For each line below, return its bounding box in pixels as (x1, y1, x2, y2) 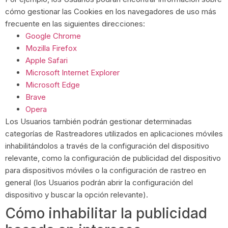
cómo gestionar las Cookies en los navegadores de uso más (5, 6, 216, 16)
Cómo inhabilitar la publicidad (5, 204, 207, 222)
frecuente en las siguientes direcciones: (5, 18, 145, 28)
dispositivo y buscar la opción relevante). (5, 189, 148, 199)
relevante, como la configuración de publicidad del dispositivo (5, 153, 221, 163)
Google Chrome (25, 31, 81, 41)
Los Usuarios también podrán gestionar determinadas (5, 116, 192, 126)
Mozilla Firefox (25, 43, 77, 53)
